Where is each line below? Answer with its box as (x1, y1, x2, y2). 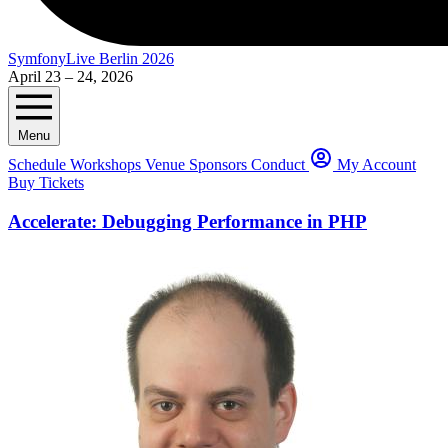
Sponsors (189, 156, 251, 173)
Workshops (70, 156, 145, 173)
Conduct (251, 156, 309, 173)
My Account (337, 156, 416, 173)
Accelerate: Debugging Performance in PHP (8, 210, 367, 232)
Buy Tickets (8, 174, 84, 191)
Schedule (8, 156, 70, 173)
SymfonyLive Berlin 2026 (8, 50, 174, 67)
